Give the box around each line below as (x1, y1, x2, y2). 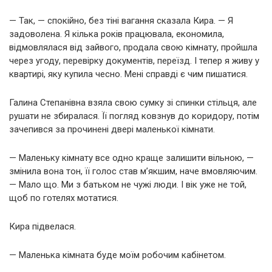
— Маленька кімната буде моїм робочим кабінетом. (9, 249, 226, 260)
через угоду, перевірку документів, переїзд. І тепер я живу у (9, 55, 259, 66)
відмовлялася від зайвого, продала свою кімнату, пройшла (9, 41, 257, 53)
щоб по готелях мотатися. (9, 192, 118, 203)
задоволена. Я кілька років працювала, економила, (9, 28, 224, 39)
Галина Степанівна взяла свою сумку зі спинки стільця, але (9, 97, 257, 108)
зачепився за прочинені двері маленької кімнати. (9, 123, 215, 135)
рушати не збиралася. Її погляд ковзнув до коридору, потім (9, 110, 259, 121)
